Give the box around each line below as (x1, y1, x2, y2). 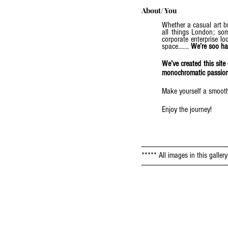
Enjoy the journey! (162, 105, 212, 114)
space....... (162, 42, 191, 51)
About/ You (141, 6, 177, 15)
